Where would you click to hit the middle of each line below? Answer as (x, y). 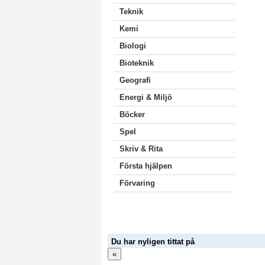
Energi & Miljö (146, 97)
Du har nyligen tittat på (153, 242)
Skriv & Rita (141, 149)
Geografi (135, 80)
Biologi (133, 46)
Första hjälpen (146, 166)
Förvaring (137, 183)
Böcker (132, 114)
